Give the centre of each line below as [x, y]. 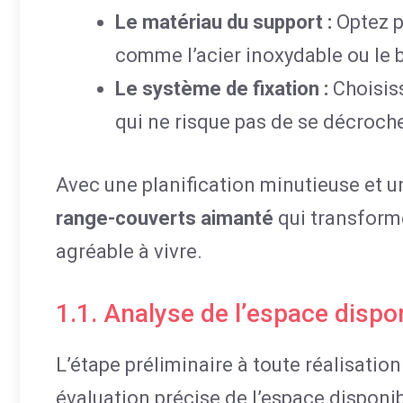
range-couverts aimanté [165, 218]
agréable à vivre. [129, 251]
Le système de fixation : [222, 89]
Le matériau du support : [224, 22]
